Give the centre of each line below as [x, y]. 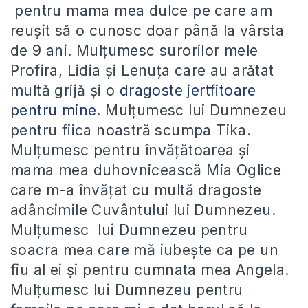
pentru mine [54, 110]
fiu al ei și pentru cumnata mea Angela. [150, 270]
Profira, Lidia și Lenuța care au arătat [142, 70]
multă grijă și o [65, 90]
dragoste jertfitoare [188, 90]
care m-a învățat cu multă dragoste [136, 190]
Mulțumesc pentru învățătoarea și [130, 150]
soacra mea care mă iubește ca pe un [144, 250]
